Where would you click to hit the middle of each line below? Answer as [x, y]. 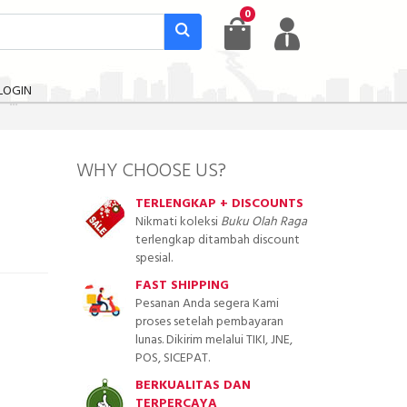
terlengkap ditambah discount [217, 241]
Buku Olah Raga [263, 223]
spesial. [154, 259]
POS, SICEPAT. [172, 359]
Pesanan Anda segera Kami [207, 304]
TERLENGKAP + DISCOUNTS [219, 204]
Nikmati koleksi [178, 223]
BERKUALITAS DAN [193, 386]
